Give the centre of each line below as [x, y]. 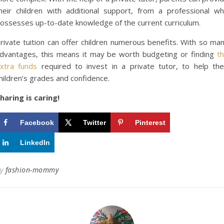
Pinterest [150, 122]
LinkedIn [35, 142]
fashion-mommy [32, 170]
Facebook [37, 122]
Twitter [94, 122]
